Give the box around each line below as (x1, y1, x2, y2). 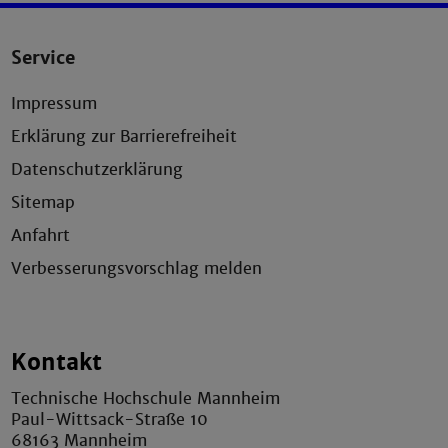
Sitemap (11, 191, 76, 213)
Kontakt (11, 348, 103, 376)
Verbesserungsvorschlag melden (11, 257, 263, 279)
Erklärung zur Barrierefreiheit (11, 125, 238, 147)
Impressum (11, 92, 98, 114)
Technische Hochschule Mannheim (11, 388, 281, 410)
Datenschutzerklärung (11, 158, 184, 180)
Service (11, 45, 76, 69)
